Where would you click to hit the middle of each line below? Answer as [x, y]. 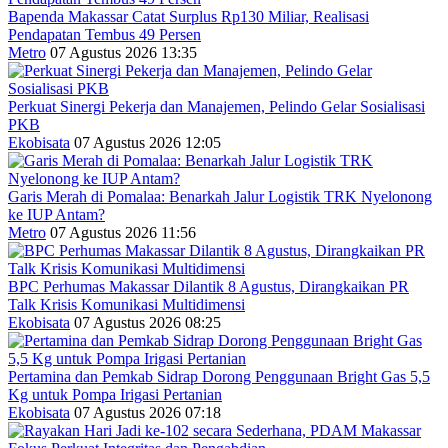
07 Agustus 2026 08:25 [147, 322]
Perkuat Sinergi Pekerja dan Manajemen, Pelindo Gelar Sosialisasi [216, 106]
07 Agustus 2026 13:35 [123, 52]
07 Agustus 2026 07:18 [147, 412]
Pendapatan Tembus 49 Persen [104, 34]
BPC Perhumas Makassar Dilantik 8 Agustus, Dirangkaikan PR [208, 286]
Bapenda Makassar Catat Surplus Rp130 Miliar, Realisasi [188, 16]
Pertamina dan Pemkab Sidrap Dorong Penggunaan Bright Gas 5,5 [219, 376]
